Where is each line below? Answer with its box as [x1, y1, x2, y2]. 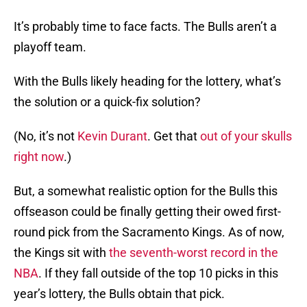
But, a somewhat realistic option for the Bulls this [14, 184, 278, 199]
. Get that [147, 129, 200, 144]
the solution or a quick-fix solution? [14, 95, 201, 110]
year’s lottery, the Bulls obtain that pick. [14, 286, 225, 302]
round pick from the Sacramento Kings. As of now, [14, 225, 284, 240]
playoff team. [14, 40, 86, 55]
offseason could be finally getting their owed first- [14, 204, 281, 219]
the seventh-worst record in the [109, 245, 278, 260]
